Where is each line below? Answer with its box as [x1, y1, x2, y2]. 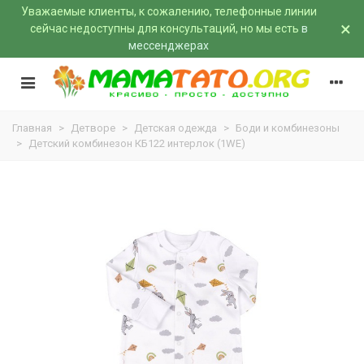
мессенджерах [128, 39, 209, 52]
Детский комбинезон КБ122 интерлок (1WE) [28, 137, 245, 149]
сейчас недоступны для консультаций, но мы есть [29, 22, 301, 35]
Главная [12, 122, 52, 134]
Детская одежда [134, 122, 217, 134]
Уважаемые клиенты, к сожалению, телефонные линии [20, 5, 317, 18]
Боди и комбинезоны [236, 122, 340, 134]
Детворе [71, 122, 115, 134]
